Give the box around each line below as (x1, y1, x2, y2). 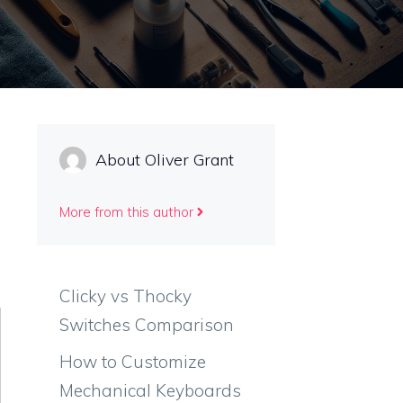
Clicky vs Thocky (59, 284, 192, 307)
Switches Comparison (59, 313, 234, 336)
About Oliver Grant (95, 148, 234, 170)
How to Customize (59, 351, 206, 372)
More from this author (59, 202, 193, 220)
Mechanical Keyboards (59, 380, 241, 401)
